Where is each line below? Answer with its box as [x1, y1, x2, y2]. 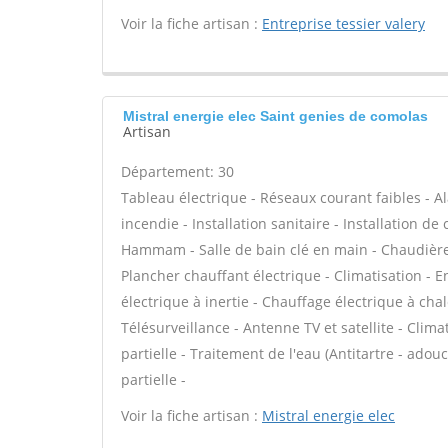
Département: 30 [121, 162, 234, 181]
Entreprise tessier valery [262, 14, 425, 33]
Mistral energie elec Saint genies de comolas [123, 108, 428, 124]
